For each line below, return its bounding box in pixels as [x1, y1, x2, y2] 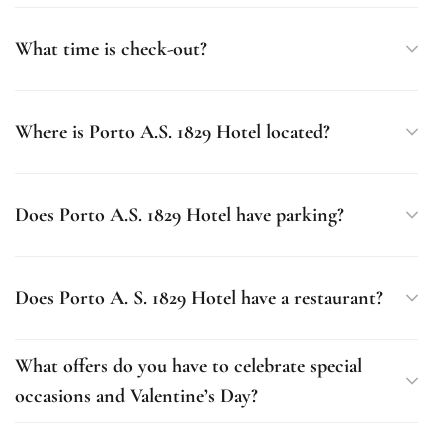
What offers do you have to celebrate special [15, 354, 362, 378]
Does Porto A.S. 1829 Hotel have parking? [15, 203, 344, 227]
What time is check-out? [15, 37, 207, 61]
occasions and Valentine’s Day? [15, 384, 258, 408]
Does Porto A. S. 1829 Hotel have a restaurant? [15, 286, 383, 310]
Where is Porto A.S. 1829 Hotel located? [15, 120, 330, 144]
